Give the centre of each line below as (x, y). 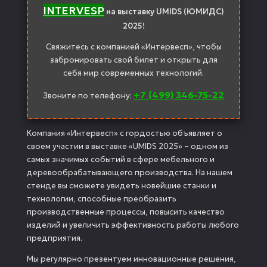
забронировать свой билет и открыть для (133, 60)
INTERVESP (74, 10)
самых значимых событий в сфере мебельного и (121, 159)
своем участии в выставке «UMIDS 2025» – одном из (128, 146)
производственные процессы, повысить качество (126, 212)
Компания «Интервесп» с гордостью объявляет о (125, 133)
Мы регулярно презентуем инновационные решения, (131, 259)
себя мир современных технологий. (133, 73)
